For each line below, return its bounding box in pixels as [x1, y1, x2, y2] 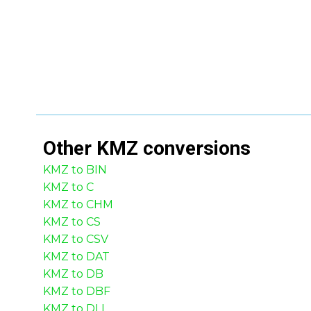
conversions [138, 137, 251, 160]
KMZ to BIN [43, 163, 107, 176]
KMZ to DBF [43, 285, 110, 298]
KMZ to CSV [43, 233, 108, 246]
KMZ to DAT [43, 250, 110, 263]
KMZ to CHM [43, 198, 113, 211]
